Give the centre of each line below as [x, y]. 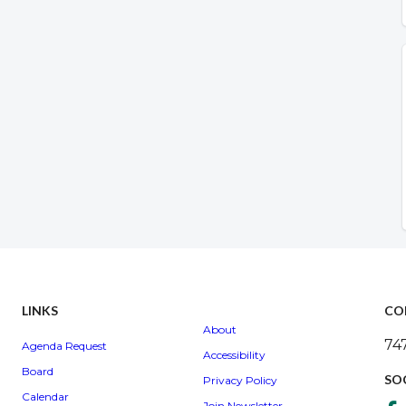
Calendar [45, 397]
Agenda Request [64, 346]
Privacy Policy [240, 380]
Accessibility [234, 354]
